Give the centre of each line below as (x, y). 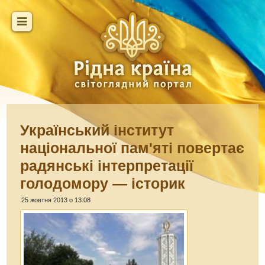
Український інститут (97, 130)
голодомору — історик (103, 183)
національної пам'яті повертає (132, 148)
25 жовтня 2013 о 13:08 (56, 200)
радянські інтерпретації (107, 166)
